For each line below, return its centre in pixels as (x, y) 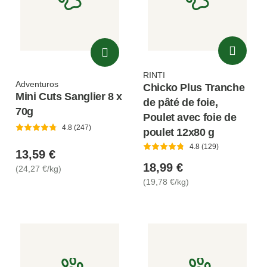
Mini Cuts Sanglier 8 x (69, 96)
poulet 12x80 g (179, 132)
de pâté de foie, (181, 102)
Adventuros (37, 84)
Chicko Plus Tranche (194, 87)
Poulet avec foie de (190, 117)
